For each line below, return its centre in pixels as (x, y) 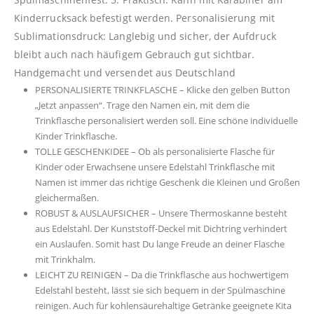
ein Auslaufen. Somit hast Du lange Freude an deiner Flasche (159, 244)
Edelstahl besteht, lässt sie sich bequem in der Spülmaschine (160, 291)
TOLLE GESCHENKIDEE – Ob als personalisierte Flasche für (155, 152)
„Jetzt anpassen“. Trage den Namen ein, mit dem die (142, 105)
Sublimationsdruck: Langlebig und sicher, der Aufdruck (145, 36)
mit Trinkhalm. (65, 260)
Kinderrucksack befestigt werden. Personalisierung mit (144, 18)
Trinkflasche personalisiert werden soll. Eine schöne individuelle (166, 121)
